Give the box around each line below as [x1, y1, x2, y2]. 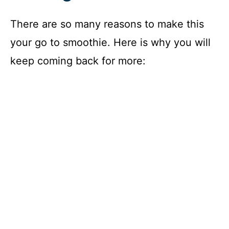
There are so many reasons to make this [10, 17, 204, 30]
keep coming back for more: [10, 54, 146, 67]
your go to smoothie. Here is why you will [10, 36, 211, 49]
